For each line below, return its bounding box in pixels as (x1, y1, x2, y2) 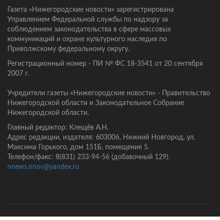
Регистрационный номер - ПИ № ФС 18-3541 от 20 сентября (7, 60, 203, 68)
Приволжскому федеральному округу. (7, 46, 130, 53)
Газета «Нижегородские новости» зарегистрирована (7, 6, 174, 14)
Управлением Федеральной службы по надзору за (7, 16, 168, 24)
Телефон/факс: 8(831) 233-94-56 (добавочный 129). (7, 154, 170, 161)
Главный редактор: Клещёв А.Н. (7, 124, 109, 132)
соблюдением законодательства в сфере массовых (7, 26, 171, 33)
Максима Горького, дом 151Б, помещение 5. (7, 144, 149, 151)
